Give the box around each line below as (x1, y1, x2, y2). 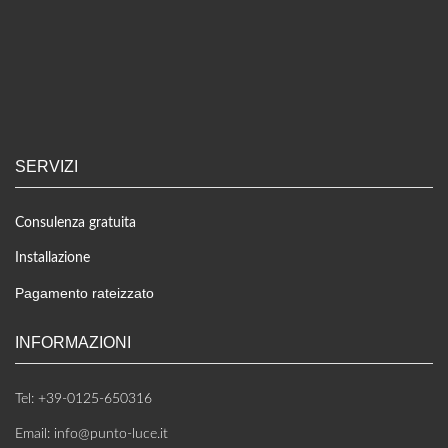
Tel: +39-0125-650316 (15, 392, 152, 407)
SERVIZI (15, 157, 78, 176)
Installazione (15, 251, 90, 266)
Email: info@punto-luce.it (15, 427, 168, 442)
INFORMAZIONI (15, 333, 131, 352)
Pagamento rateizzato (15, 285, 154, 302)
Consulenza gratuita (15, 216, 136, 231)
